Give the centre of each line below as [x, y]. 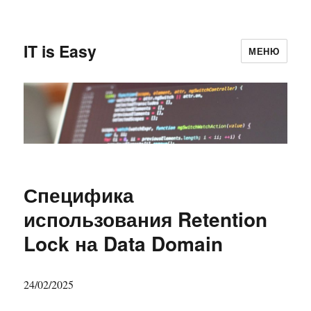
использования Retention [146, 219]
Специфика [79, 195]
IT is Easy [60, 51]
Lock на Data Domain [124, 244]
